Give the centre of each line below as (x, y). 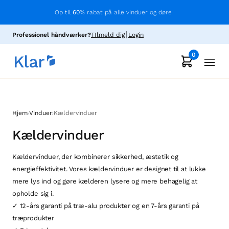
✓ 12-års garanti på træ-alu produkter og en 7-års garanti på (106, 206)
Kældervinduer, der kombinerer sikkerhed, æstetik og (96, 157)
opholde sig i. (33, 193)
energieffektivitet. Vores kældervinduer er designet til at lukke (109, 169)
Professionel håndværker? (52, 35)
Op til (64, 12)
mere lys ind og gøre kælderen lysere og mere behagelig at (105, 181)
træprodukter (33, 218)
